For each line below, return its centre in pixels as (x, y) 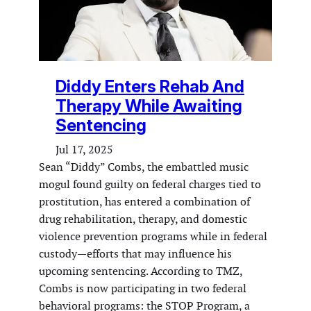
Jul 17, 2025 (84, 149)
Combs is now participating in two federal (143, 288)
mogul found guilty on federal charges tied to (150, 184)
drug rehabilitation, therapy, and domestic (143, 219)
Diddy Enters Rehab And (150, 86)
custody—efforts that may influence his (135, 253)
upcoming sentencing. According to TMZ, (141, 271)
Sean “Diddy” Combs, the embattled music (144, 167)
